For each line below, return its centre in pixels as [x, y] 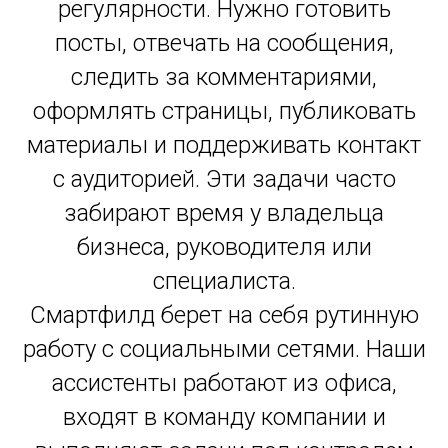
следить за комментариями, [224, 77]
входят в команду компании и [224, 417]
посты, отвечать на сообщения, [224, 43]
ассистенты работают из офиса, [224, 383]
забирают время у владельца [224, 213]
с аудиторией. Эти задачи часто [224, 179]
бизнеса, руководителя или [224, 247]
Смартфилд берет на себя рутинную [224, 315]
